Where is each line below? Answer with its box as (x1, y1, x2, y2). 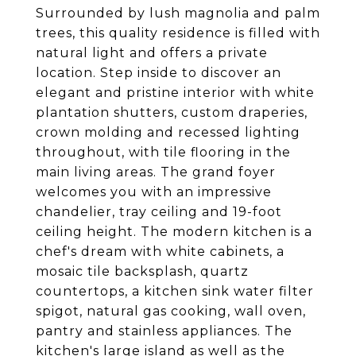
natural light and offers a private (36, 45, 268, 60)
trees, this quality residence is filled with (36, 25, 320, 41)
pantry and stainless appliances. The (36, 323, 292, 339)
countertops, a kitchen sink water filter (36, 284, 314, 299)
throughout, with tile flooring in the (36, 145, 291, 160)
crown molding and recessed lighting (36, 125, 300, 140)
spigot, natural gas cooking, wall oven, (36, 304, 306, 319)
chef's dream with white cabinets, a (36, 244, 284, 259)
